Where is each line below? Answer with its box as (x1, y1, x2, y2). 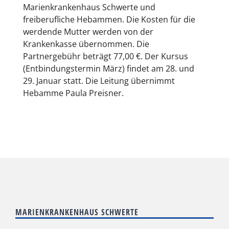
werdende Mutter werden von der (23, 26, 153, 37)
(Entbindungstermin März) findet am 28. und (23, 62, 194, 74)
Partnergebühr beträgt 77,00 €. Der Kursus (23, 50, 188, 62)
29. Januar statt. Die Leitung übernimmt (23, 75, 175, 86)
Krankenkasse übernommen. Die (23, 38, 149, 50)
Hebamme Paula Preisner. (23, 87, 124, 99)
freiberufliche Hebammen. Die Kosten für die (23, 13, 195, 25)
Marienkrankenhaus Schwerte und (23, 1, 155, 13)
